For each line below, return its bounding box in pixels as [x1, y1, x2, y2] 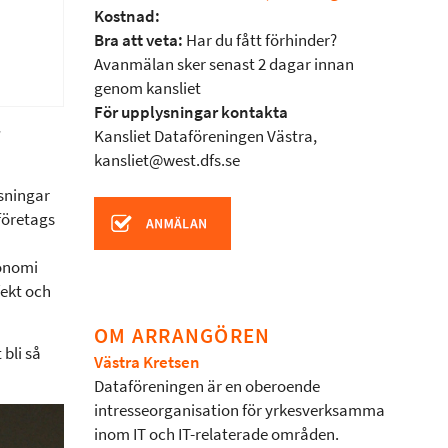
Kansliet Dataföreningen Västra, [94, 125, 317, 148]
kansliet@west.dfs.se [94, 149, 240, 172]
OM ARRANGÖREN [94, 321, 271, 350]
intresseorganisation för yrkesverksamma [94, 399, 385, 422]
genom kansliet [94, 77, 201, 100]
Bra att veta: [94, 29, 183, 52]
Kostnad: [94, 5, 160, 28]
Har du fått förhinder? [183, 29, 337, 52]
